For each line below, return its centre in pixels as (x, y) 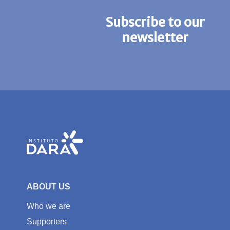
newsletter (155, 37)
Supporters (47, 222)
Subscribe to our (155, 22)
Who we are (49, 206)
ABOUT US (49, 187)
